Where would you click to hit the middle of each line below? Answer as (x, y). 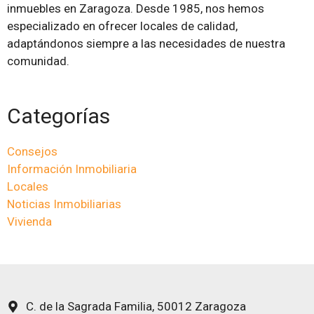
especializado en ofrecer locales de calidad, (122, 26)
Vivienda (29, 221)
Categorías (59, 116)
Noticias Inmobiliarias (64, 204)
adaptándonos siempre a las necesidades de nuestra (146, 43)
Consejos (32, 151)
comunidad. (38, 61)
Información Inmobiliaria (72, 169)
